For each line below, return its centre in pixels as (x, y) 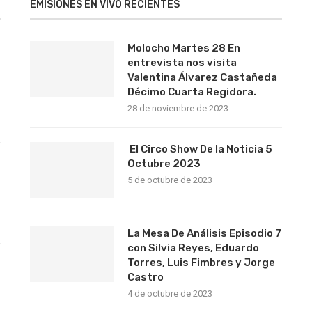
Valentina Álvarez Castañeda (202, 77)
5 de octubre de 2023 (170, 180)
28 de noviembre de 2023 (178, 108)
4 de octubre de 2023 (170, 293)
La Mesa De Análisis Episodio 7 (204, 233)
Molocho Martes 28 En (184, 48)
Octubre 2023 (164, 163)
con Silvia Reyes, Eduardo (193, 248)
